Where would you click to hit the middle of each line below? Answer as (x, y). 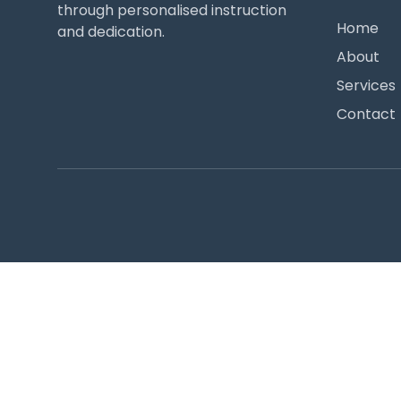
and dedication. (111, 32)
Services (366, 85)
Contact (366, 114)
